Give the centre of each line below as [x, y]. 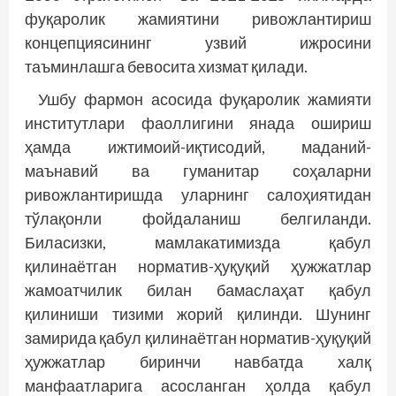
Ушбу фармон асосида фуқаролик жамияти [205, 99]
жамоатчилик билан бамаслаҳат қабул [198, 289]
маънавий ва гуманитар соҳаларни [198, 170]
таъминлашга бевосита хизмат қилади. [166, 66]
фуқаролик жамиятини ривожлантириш [198, 18]
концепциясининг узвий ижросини [198, 42]
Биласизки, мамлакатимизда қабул [198, 242]
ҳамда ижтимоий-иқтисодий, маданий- [198, 146]
